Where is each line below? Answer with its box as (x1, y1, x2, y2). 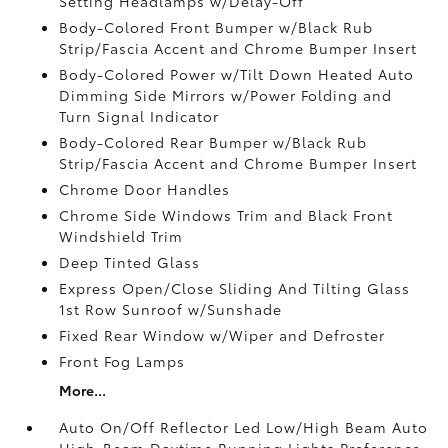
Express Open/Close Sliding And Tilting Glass (59, 277, 411, 298)
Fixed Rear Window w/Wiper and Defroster (59, 324, 386, 345)
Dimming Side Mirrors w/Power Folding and (59, 84, 393, 105)
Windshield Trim (59, 225, 184, 246)
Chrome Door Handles (59, 178, 231, 199)
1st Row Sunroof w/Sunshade (59, 298, 283, 319)
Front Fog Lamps (59, 350, 186, 371)
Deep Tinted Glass (59, 251, 201, 272)
